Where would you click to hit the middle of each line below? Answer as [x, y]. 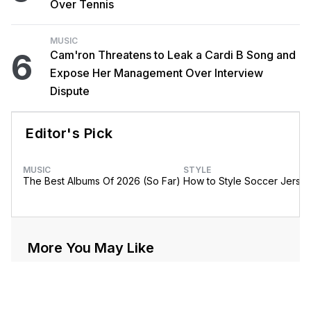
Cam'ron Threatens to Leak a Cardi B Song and [173, 55]
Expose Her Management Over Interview [157, 73]
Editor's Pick [69, 134]
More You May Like [91, 248]
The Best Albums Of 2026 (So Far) [102, 181]
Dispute [70, 91]
